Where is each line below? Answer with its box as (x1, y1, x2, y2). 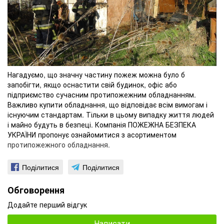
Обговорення (7, 183, 64, 196)
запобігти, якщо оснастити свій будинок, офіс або (7, 79, 177, 89)
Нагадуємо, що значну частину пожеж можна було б (7, 69, 185, 79)
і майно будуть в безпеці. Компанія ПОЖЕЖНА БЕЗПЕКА (7, 119, 196, 129)
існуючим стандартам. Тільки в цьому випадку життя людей (7, 109, 214, 119)
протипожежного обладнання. (7, 139, 110, 149)
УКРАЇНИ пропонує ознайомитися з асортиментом (7, 129, 176, 139)
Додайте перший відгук (7, 199, 87, 209)
